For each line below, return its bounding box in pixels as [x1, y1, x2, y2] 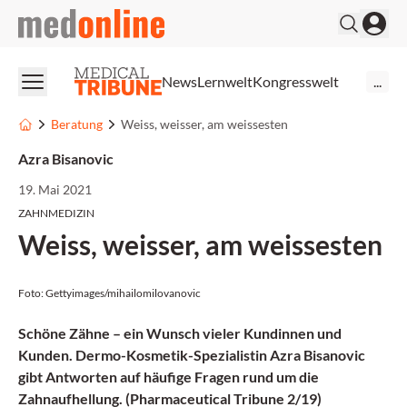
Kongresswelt [253, 72, 339, 90]
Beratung [51, 116, 103, 132]
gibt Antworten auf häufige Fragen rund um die [18, 368, 319, 385]
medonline [17, 10, 84, 27]
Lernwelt [197, 72, 253, 90]
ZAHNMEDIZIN [18, 206, 94, 220]
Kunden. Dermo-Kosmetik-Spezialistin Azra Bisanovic [18, 346, 365, 363]
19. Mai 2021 [18, 182, 92, 197]
